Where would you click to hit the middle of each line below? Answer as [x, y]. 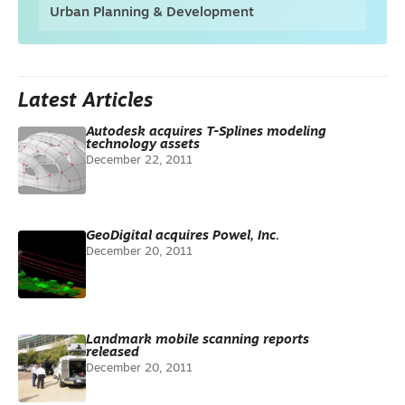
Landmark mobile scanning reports [198, 340]
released [113, 353]
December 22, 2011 [139, 160]
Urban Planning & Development [152, 13]
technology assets [143, 145]
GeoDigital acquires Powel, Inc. [183, 236]
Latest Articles [85, 102]
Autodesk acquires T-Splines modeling [206, 132]
